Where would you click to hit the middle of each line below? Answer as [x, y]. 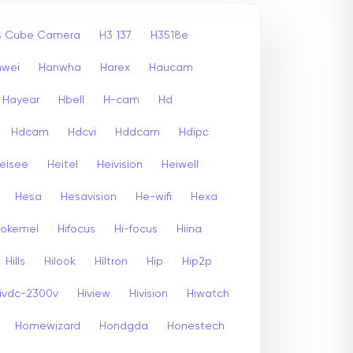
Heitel [63, 164]
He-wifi [154, 197]
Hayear [21, 100]
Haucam [171, 67]
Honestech [196, 326]
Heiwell [180, 164]
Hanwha [60, 67]
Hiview [94, 294]
